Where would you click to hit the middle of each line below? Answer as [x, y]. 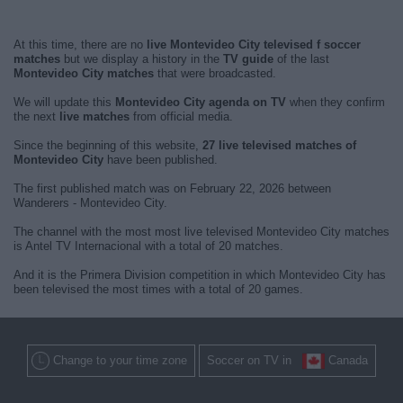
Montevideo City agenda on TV [201, 102]
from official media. [181, 116]
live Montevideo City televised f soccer [254, 45]
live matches [94, 116]
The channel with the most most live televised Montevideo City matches [201, 232]
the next [36, 116]
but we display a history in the [142, 59]
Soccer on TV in [255, 360]
